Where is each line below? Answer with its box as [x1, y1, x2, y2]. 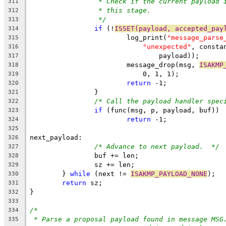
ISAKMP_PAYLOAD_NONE [131, 169, 207, 178]
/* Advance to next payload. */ [94, 142, 219, 150]
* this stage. [98, 6, 151, 14]
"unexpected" [143, 42, 191, 50]
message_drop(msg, [127, 61, 199, 69]
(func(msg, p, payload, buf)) [102, 106, 219, 114]
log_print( [127, 33, 167, 41]
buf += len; [94, 151, 139, 159]
